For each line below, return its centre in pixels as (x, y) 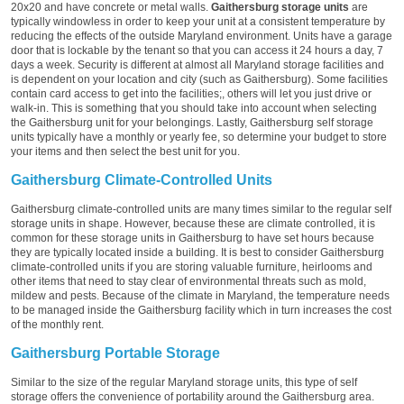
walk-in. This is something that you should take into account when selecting (194, 108)
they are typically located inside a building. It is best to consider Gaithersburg (197, 252)
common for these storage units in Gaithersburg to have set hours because (193, 238)
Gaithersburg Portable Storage (115, 353)
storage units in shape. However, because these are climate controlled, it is (193, 223)
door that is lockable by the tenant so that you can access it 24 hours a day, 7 (197, 50)
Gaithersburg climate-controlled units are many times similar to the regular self (201, 209)
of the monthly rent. (57, 324)
